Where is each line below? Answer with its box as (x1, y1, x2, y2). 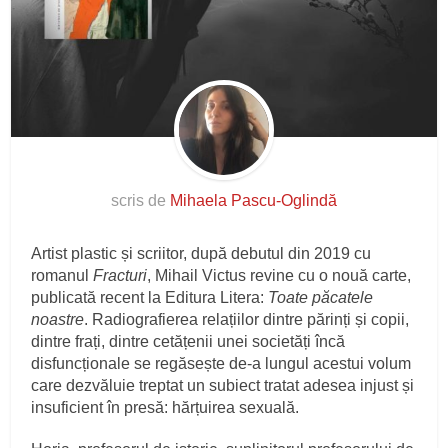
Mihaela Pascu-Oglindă (170, 191, 337, 209)
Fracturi (93, 266, 148, 284)
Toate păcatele (268, 288, 374, 306)
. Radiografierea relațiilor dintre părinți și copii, (84, 310, 410, 328)
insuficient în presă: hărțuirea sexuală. (31, 398, 300, 416)
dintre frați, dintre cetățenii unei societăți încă (31, 332, 346, 350)
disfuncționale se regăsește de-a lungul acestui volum (31, 354, 412, 372)
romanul (31, 266, 94, 284)
